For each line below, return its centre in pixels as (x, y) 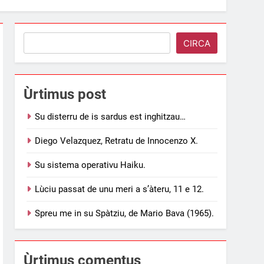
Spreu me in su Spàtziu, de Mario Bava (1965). (125, 213)
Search (40, 39)
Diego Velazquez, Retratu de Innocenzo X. (117, 141)
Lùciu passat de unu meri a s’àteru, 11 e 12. (120, 189)
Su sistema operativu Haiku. (90, 165)
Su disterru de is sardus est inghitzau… (110, 116)
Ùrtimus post (65, 94)
